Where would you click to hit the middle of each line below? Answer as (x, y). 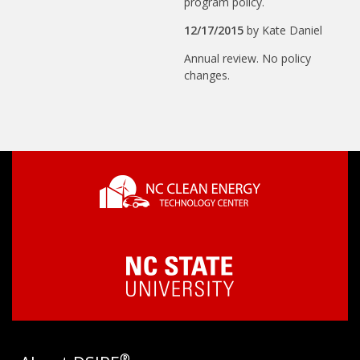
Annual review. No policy (248, 59)
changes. (209, 76)
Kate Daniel (292, 31)
